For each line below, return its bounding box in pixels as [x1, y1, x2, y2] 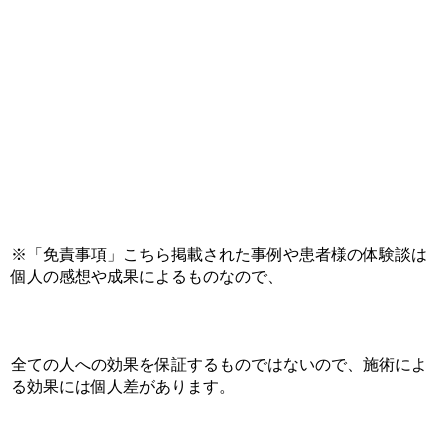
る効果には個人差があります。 [11, 378, 236, 395]
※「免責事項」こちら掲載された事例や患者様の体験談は [11, 246, 428, 263]
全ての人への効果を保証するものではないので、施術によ [11, 356, 428, 373]
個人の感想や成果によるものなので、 [11, 268, 284, 285]
